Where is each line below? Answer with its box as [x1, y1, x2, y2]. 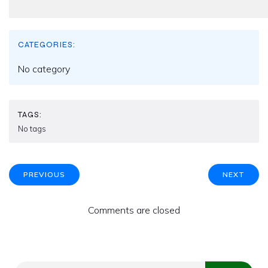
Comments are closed [88, 203, 180, 216]
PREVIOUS [23, 169, 65, 179]
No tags [18, 123, 46, 133]
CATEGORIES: [18, 39, 75, 50]
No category [18, 62, 70, 75]
